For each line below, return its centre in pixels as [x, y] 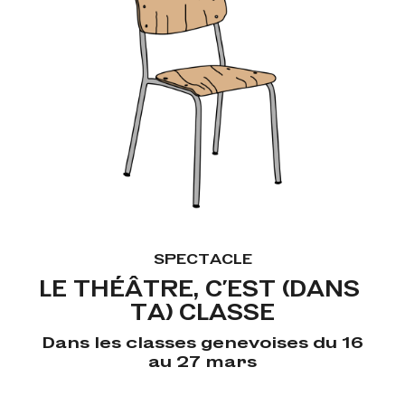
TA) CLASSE [202, 311]
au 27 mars [202, 361]
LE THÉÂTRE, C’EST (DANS [199, 288]
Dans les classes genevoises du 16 [202, 342]
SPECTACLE [202, 259]
